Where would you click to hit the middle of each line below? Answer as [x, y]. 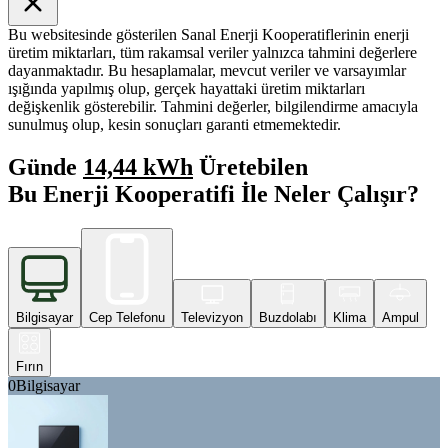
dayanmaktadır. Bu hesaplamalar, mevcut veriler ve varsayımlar [207, 70]
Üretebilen [250, 166]
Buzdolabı [288, 317]
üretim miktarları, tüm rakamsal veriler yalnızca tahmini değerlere [212, 52]
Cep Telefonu [127, 317]
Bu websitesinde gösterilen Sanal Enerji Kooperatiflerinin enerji [208, 34]
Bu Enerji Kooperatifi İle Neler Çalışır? [213, 193]
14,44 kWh [138, 166]
